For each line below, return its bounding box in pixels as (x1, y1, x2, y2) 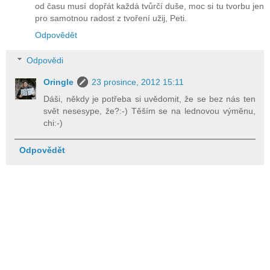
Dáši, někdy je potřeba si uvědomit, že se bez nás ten (43, 93, 256, 104)
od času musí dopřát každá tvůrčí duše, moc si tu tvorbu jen (35, 1, 264, 11)
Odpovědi (27, 55, 64, 65)
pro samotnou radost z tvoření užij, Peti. (35, 13, 187, 24)
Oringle (43, 77, 74, 87)
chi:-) (43, 118, 63, 128)
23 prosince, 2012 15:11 (92, 77, 184, 87)
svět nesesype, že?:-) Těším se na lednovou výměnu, (43, 105, 256, 116)
